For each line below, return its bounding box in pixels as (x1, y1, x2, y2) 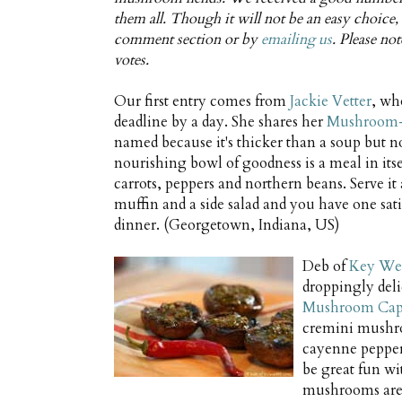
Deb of (302, 257, 349, 277)
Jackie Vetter (290, 92, 371, 112)
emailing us (261, 30, 332, 50)
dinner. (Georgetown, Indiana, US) (114, 215, 339, 236)
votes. (114, 50, 149, 71)
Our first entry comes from (114, 92, 290, 112)
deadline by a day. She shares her (114, 112, 327, 133)
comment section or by (114, 30, 261, 50)
